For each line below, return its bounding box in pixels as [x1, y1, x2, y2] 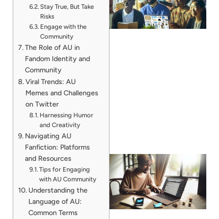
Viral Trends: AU [25, 77, 76, 86]
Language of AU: [28, 197, 82, 206]
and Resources [24, 153, 71, 163]
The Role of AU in [24, 43, 80, 52]
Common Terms [28, 208, 78, 217]
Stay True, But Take [40, 2, 94, 10]
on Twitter [25, 99, 59, 109]
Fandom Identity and [24, 54, 90, 63]
